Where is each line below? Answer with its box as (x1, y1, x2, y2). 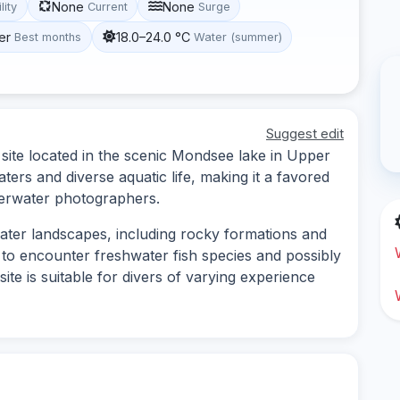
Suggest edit (266, 124, 344, 142)
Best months (14, 29, 82, 44)
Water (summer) (193, 29, 282, 44)
